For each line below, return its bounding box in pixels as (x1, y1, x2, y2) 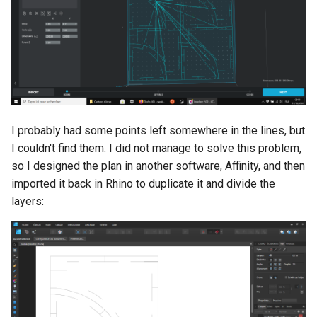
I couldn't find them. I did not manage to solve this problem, (11, 141, 301, 155)
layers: (11, 194, 44, 208)
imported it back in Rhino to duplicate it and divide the (11, 176, 275, 190)
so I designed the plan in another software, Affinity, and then (11, 158, 305, 173)
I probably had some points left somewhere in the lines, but (11, 123, 305, 137)
